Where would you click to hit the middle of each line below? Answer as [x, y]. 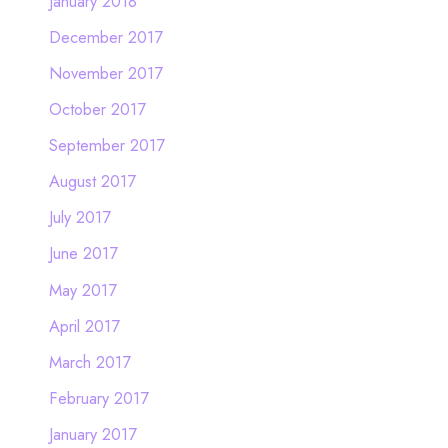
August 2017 [92, 181]
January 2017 [92, 433]
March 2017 [89, 361]
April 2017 [84, 325]
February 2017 [98, 397]
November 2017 [105, 72]
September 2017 [106, 145]
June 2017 [83, 253]
